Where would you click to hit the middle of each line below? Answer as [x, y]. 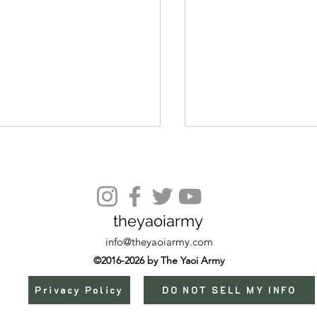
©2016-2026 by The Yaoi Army [158, 260]
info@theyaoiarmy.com [159, 241]
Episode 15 [235, 205]
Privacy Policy [79, 290]
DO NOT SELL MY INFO [229, 290]
